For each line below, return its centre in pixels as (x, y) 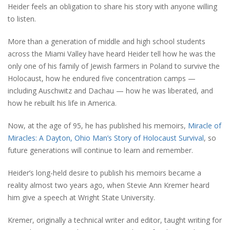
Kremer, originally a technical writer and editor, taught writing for (115, 220)
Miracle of (205, 125)
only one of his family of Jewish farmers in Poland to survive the (114, 66)
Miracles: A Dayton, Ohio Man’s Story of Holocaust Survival (106, 138)
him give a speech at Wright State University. (81, 197)
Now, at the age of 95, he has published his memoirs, (98, 125)
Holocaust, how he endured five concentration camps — (102, 78)
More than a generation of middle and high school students (107, 41)
